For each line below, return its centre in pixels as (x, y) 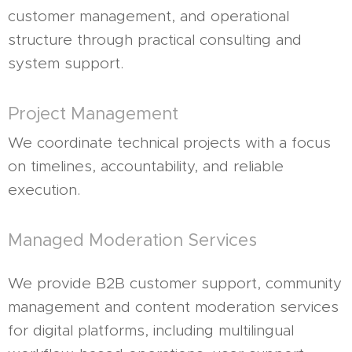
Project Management (93, 114)
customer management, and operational (148, 16)
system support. (66, 63)
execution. (44, 190)
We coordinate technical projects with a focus (169, 143)
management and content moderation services (173, 307)
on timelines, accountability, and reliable (146, 166)
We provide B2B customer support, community (175, 283)
